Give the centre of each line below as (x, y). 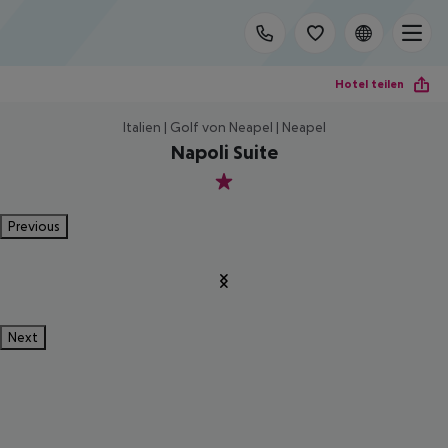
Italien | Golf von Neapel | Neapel (224, 127)
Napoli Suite (224, 152)
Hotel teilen (369, 83)
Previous (34, 226)
